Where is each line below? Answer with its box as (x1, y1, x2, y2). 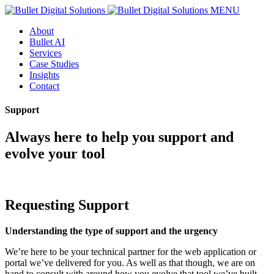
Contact (29, 81, 59, 91)
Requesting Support (5, 197, 129, 213)
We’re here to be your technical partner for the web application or (5, 246, 256, 257)
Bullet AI (29, 37, 65, 47)
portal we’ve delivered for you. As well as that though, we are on (5, 257, 255, 268)
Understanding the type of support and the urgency (5, 226, 218, 237)
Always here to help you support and (5, 128, 234, 145)
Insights (29, 70, 59, 80)
